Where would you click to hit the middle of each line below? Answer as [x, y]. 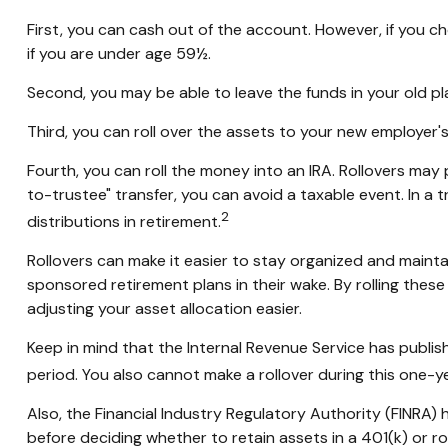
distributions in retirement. [123, 222]
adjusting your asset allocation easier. [164, 309]
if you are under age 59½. [118, 53]
